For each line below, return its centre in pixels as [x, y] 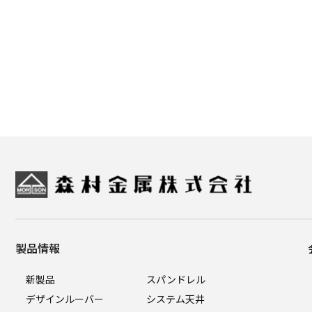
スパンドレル [175, 279]
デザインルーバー [65, 298]
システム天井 [175, 298]
